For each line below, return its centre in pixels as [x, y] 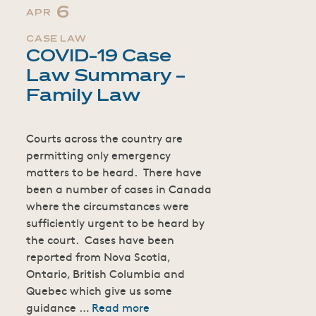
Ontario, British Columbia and [106, 273]
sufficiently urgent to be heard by [116, 222]
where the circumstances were [108, 205]
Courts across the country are [105, 137]
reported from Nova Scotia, [98, 256]
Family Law [84, 96]
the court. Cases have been [101, 239]
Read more [121, 306]
